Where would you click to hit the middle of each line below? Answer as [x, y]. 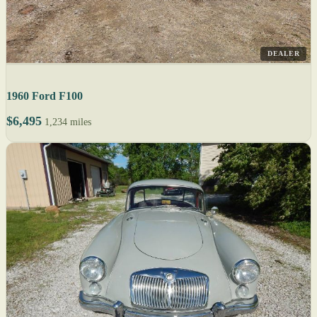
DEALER [283, 54]
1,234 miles [68, 122]
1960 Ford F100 [45, 96]
